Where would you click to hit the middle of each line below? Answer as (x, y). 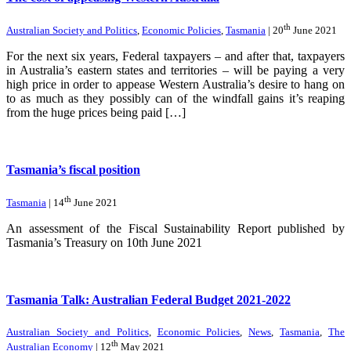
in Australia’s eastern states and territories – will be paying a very (175, 71)
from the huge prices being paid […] (96, 113)
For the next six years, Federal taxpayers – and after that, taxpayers (175, 56)
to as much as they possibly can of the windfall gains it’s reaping (175, 99)
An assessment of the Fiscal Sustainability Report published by (175, 229)
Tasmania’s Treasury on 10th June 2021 (104, 243)
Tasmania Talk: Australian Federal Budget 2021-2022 (148, 300)
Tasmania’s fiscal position (73, 170)
